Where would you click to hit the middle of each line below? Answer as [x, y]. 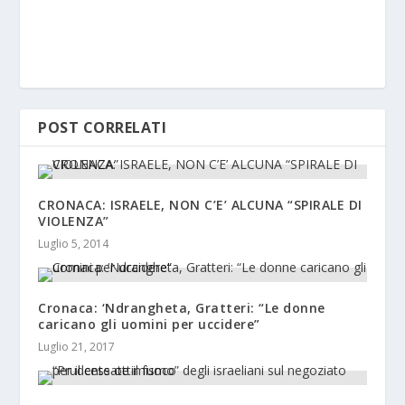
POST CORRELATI [103, 128]
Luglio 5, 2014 [74, 244]
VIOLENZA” [74, 221]
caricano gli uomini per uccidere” [149, 325]
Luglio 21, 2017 [77, 347]
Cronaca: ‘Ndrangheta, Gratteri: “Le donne [182, 308]
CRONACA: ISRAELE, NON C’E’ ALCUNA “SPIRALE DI [200, 205]
